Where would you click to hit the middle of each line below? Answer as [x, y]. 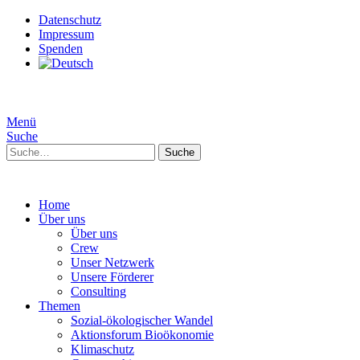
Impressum [66, 34]
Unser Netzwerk [112, 263]
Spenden [61, 49]
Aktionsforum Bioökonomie [142, 335]
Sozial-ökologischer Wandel [142, 321]
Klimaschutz [102, 350]
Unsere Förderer [112, 277]
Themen [59, 306]
